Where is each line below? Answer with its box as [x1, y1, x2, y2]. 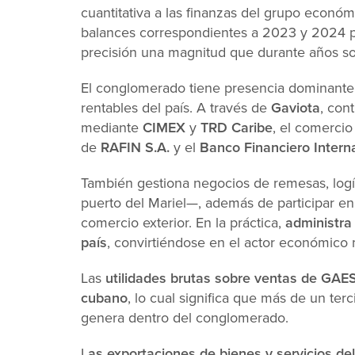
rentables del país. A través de [81, 97, 271, 118]
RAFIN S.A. [101, 137, 170, 158]
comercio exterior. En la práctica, [81, 212, 285, 233]
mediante [81, 117, 143, 138]
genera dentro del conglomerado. [81, 307, 292, 328]
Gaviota [271, 97, 320, 118]
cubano [81, 288, 128, 308]
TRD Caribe [200, 117, 273, 138]
